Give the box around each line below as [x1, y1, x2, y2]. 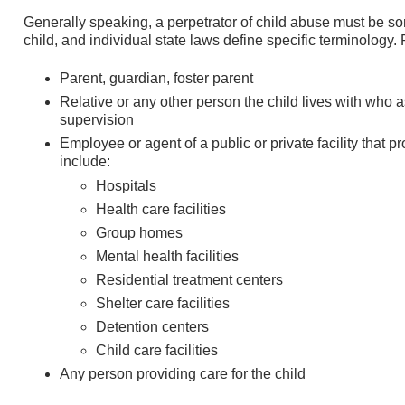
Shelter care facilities [96, 296, 230, 312]
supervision [60, 112, 134, 128]
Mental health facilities [96, 249, 239, 265]
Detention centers [96, 319, 209, 335]
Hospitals [96, 178, 156, 194]
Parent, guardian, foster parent [60, 71, 253, 87]
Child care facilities [96, 343, 218, 359]
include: [60, 154, 110, 170]
